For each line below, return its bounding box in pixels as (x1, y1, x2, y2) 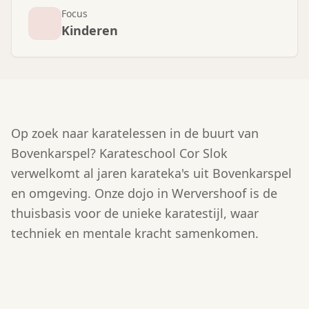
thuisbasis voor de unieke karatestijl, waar (11, 205, 259, 221)
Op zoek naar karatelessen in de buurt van (11, 125, 259, 141)
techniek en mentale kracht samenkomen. (11, 225, 259, 241)
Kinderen (61, 22, 118, 39)
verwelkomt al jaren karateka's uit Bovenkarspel (11, 165, 292, 181)
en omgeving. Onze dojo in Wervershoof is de (11, 185, 277, 201)
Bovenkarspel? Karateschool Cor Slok (11, 145, 228, 161)
